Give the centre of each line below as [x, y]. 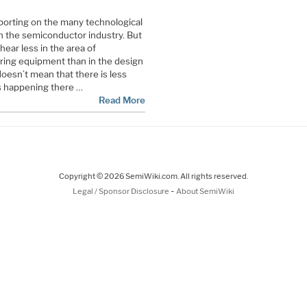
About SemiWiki [205, 191]
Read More [122, 100]
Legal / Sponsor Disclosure [122, 191]
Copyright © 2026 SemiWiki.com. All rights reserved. [153, 176]
